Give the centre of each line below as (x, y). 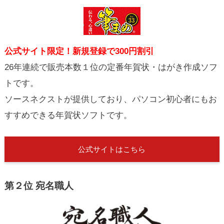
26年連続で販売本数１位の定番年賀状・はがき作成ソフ (111, 67)
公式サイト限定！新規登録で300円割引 (79, 51)
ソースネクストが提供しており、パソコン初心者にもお (110, 99)
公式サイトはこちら (112, 149)
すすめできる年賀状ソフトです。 (68, 115)
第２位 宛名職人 (39, 186)
